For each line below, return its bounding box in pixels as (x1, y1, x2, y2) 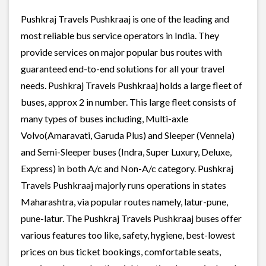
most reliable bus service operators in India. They (21, 29, 219, 41)
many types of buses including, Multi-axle (21, 112, 188, 124)
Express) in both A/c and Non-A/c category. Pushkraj (21, 162, 233, 174)
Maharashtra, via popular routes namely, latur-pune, (21, 195, 228, 207)
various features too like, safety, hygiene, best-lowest (21, 229, 235, 240)
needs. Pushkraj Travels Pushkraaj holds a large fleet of (21, 79, 242, 91)
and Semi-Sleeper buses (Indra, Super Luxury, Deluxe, (21, 145, 232, 157)
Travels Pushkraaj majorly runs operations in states (21, 179, 226, 191)
